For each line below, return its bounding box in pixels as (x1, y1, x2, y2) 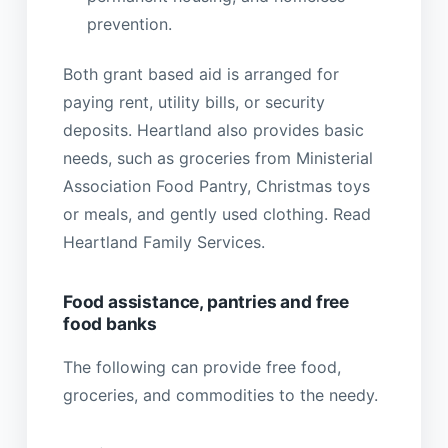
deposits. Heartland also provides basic (62, 119, 364, 140)
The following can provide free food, (62, 357, 341, 378)
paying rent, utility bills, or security (62, 91, 325, 112)
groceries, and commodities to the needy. (62, 385, 378, 406)
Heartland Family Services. (62, 231, 265, 252)
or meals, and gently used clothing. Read (62, 203, 371, 224)
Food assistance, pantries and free (62, 290, 349, 312)
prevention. (86, 13, 172, 34)
